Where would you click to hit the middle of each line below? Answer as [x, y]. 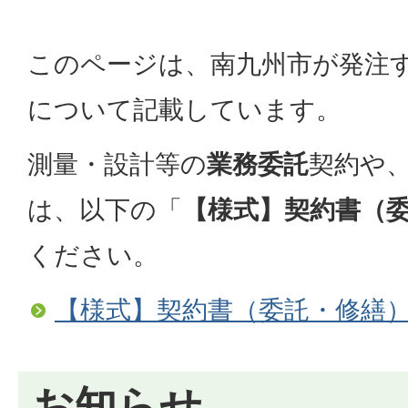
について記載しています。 [184, 110]
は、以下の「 [105, 210]
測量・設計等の [117, 164]
